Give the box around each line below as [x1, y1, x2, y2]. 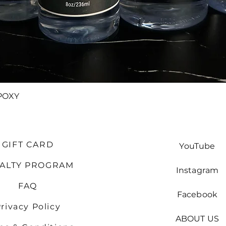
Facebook [177, 190, 218, 199]
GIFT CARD [2, 140, 54, 149]
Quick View [93, 91, 133, 100]
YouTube [179, 141, 215, 151]
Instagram [176, 165, 219, 175]
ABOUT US [175, 214, 219, 223]
